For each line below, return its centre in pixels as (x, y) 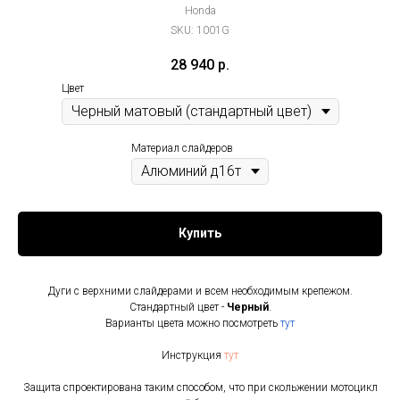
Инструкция (193, 355)
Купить (200, 233)
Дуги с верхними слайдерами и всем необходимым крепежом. (200, 291)
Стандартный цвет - (178, 307)
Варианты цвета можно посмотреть (193, 323)
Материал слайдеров (182, 149)
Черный (247, 307)
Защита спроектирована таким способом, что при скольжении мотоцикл (200, 387)
